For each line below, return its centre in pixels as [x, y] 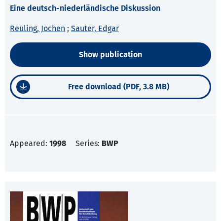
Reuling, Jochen [37, 29]
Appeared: [30, 144]
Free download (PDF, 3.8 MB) [119, 87]
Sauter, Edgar [95, 29]
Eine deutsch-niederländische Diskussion [85, 8]
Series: [89, 144]
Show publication [110, 55]
